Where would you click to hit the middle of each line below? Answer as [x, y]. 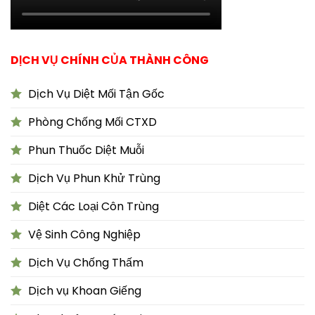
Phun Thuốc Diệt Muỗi [86, 150]
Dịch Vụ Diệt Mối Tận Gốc [96, 94]
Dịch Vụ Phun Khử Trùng [94, 179]
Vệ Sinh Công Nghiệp [84, 235]
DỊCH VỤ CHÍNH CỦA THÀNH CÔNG [110, 60]
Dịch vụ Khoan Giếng [85, 291]
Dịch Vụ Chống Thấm [86, 263]
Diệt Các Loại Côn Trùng [94, 207]
